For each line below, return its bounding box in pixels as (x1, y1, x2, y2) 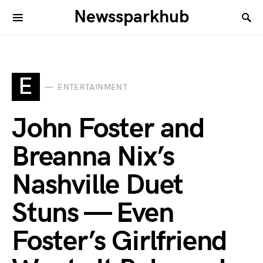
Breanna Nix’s (12, 140, 174, 174)
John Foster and (12, 112, 204, 146)
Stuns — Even (12, 197, 174, 230)
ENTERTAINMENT (58, 82, 127, 92)
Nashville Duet (12, 168, 184, 202)
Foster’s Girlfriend (12, 225, 227, 258)
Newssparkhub (74, 6, 189, 28)
